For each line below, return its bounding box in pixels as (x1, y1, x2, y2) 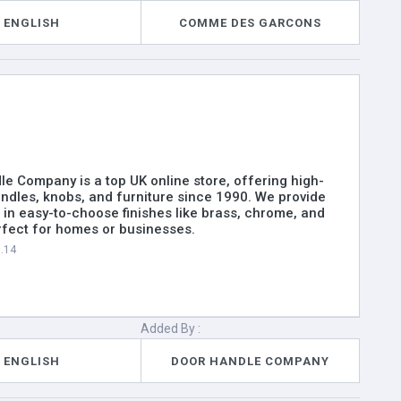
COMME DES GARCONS (179, 15, 322, 30)
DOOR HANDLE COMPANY (171, 354, 330, 368)
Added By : (141, 321, 201, 336)
